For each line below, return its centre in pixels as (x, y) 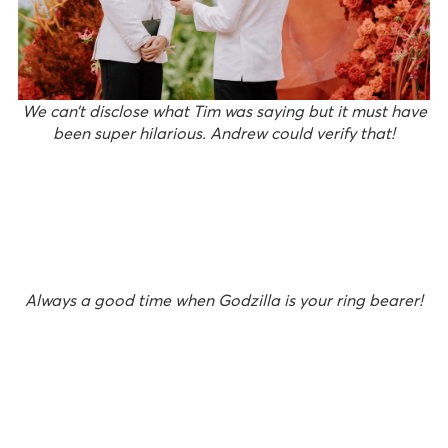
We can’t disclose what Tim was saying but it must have (224, 111)
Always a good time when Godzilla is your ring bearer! (224, 300)
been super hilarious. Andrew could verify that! (224, 133)
